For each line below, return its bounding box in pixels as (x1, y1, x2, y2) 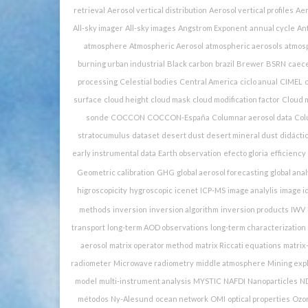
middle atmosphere (196, 258, 265, 267)
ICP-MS (200, 185, 225, 195)
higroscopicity (77, 185, 127, 195)
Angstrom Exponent (177, 23, 247, 32)
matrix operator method (109, 240, 193, 250)
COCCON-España (147, 112, 210, 122)
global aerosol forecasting (176, 167, 268, 177)
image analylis (228, 185, 278, 195)
